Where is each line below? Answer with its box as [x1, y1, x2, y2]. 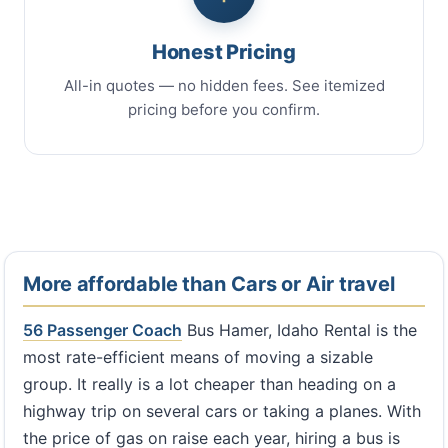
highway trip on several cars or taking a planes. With [23, 400, 421, 421]
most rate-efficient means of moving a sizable [23, 346, 373, 367]
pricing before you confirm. [128, 99, 320, 119]
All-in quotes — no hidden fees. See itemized [63, 75, 385, 95]
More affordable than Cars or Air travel [23, 271, 396, 296]
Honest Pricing [151, 39, 297, 64]
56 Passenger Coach [23, 319, 182, 340]
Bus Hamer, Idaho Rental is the [182, 319, 417, 340]
